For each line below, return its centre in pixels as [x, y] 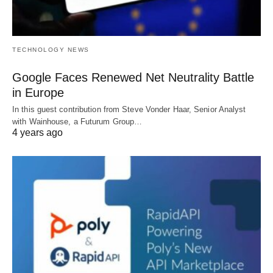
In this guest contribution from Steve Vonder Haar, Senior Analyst [129, 109]
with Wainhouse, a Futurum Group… [77, 121]
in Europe [38, 92]
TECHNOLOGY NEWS [51, 49]
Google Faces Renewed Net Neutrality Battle [133, 77]
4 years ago [37, 132]
